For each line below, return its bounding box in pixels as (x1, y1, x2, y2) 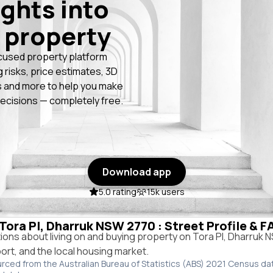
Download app (102, 165, 171, 179)
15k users (146, 186, 185, 197)
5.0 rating (98, 186, 136, 197)
